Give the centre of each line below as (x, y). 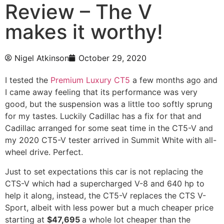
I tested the (28, 80)
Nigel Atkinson (42, 58)
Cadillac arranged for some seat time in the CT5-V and (109, 128)
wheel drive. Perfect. (44, 152)
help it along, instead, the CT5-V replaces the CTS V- (105, 195)
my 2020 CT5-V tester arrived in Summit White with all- (111, 140)
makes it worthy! (84, 32)
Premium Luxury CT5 (90, 80)
